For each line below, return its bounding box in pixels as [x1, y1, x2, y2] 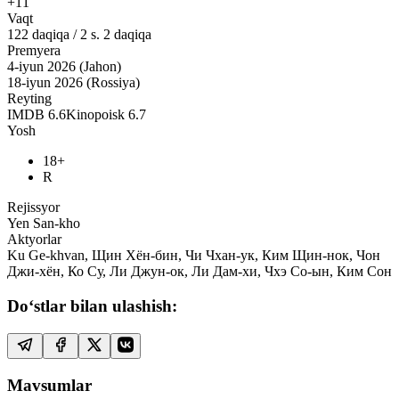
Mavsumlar [7, 375, 92, 395]
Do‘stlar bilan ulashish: [7, 297, 177, 316]
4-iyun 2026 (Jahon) [7, 59, 121, 75]
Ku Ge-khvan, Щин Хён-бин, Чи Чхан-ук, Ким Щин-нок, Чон [7, 248, 380, 264]
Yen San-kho [7, 216, 80, 232]
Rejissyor [7, 199, 60, 216]
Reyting [7, 91, 52, 107]
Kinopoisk [66, 107, 125, 123]
